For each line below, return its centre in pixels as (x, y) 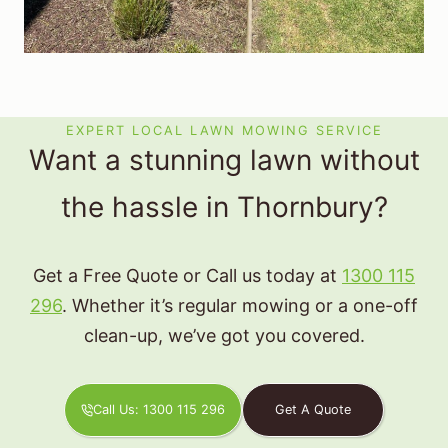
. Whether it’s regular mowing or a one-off (240, 306)
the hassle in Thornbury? (224, 207)
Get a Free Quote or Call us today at (187, 276)
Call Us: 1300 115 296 (159, 410)
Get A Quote (313, 410)
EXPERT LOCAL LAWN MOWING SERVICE (224, 131)
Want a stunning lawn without (224, 160)
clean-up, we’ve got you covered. (224, 336)
